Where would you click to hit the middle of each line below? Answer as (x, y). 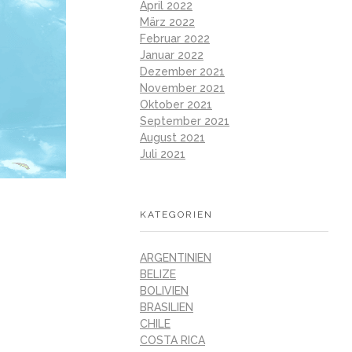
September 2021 (185, 121)
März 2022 (167, 22)
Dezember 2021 (182, 71)
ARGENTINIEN (176, 257)
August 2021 (172, 137)
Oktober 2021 (176, 104)
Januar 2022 (172, 55)
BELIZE (158, 274)
